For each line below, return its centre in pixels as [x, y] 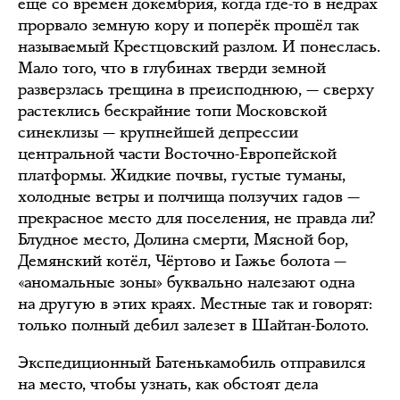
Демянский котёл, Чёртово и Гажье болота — [182, 261]
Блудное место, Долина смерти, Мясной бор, [183, 239]
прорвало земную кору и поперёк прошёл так [188, 25]
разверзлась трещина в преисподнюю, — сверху [196, 89]
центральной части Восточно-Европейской [177, 154]
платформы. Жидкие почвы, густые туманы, [182, 175]
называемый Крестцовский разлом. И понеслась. [199, 46]
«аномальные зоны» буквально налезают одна [186, 282]
